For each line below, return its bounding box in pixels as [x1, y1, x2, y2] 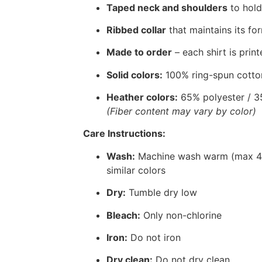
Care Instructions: [83, 127, 166, 140]
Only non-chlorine [140, 209, 222, 221]
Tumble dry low [126, 187, 197, 199]
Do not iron [127, 232, 181, 244]
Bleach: [106, 209, 140, 221]
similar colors [106, 164, 166, 176]
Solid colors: [106, 68, 163, 81]
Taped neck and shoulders [106, 1, 227, 13]
